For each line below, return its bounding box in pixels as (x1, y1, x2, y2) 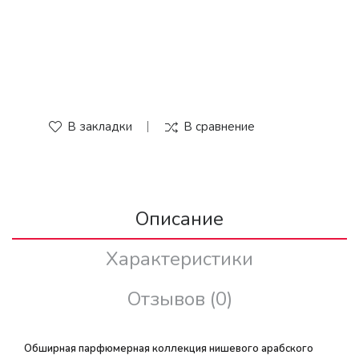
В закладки (67, 119, 132, 135)
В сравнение (184, 119, 255, 135)
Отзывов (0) (127, 286, 232, 312)
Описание (135, 206, 224, 232)
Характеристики (106, 246, 253, 272)
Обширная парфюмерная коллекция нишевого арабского (24, 341, 313, 356)
